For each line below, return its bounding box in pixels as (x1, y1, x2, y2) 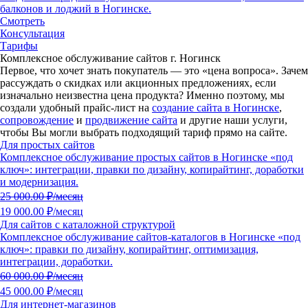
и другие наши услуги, (177, 114, 287, 126)
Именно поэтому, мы (184, 89, 285, 102)
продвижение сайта (85, 114, 177, 126)
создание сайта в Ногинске (152, 102, 279, 114)
